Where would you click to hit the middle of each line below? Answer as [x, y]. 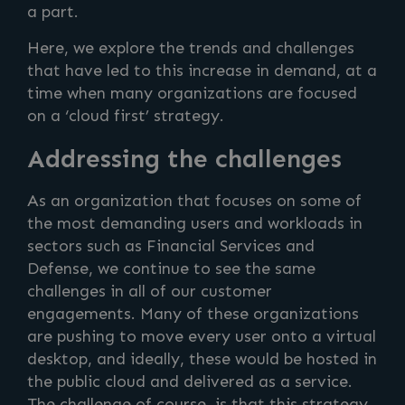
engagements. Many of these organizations [193, 314]
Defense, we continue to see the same [171, 268]
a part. [53, 12]
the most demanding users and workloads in [195, 223]
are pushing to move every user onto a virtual [202, 336]
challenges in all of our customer [150, 291]
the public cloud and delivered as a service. [190, 381]
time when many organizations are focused [192, 93]
